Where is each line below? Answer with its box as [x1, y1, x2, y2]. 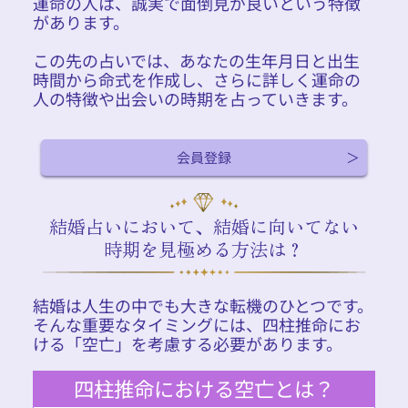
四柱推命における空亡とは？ [74, 373, 334, 403]
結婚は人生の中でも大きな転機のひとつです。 [32, 293, 373, 317]
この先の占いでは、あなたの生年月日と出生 [32, 48, 360, 73]
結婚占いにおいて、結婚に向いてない [49, 212, 359, 240]
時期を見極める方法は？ [104, 235, 304, 262]
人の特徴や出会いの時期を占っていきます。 [32, 87, 358, 111]
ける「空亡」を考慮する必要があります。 [32, 331, 342, 355]
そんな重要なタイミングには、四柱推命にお [32, 312, 361, 336]
